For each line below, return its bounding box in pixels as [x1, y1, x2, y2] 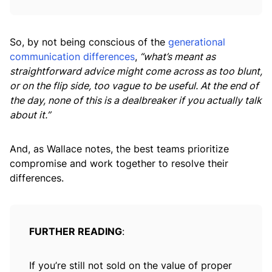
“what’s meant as [137, 50, 216, 63]
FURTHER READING [29, 225, 122, 238]
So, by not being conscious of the [10, 36, 168, 49]
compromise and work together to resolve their [10, 157, 228, 170]
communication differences [10, 50, 135, 63]
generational [168, 36, 225, 49]
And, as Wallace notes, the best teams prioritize [10, 143, 229, 155]
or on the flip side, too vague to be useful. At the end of [10, 80, 259, 92]
